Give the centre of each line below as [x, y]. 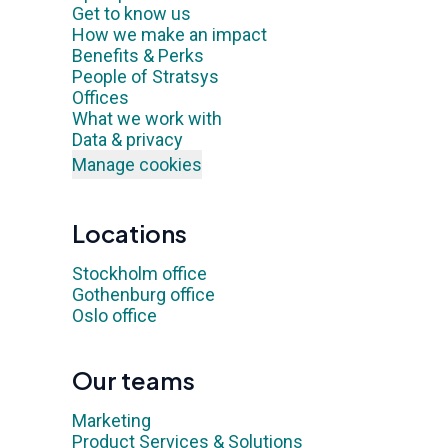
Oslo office [114, 315]
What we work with [147, 118]
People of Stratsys [145, 76]
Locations [129, 233]
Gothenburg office [143, 294]
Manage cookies [137, 164]
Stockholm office [139, 273]
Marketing [111, 420]
